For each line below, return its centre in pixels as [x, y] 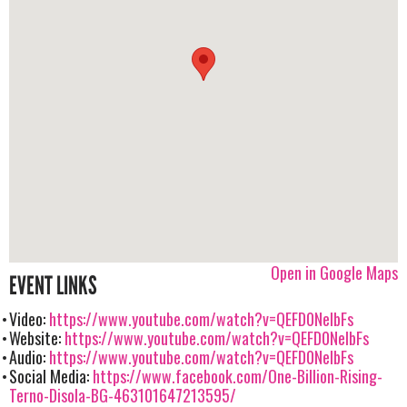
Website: [37, 338]
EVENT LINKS [53, 287]
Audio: [29, 357]
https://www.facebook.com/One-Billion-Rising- [238, 377]
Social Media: [51, 377]
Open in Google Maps [334, 273]
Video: [29, 319]
